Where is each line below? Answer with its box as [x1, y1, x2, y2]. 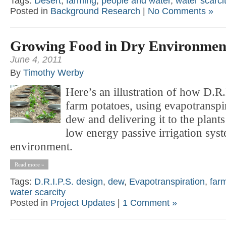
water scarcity [10, 187, 66, 197]
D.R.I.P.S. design [34, 176, 103, 187]
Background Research [50, 6, 140, 16]
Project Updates [50, 197, 115, 208]
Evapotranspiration [129, 176, 205, 187]
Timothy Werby [23, 67, 84, 78]
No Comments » [148, 6, 213, 16]
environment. [10, 140, 73, 153]
